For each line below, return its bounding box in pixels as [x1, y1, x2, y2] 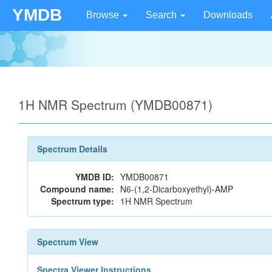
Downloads [203, 10, 253, 20]
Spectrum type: [51, 195, 114, 207]
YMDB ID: [75, 171, 114, 183]
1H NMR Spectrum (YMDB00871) [18, 95, 212, 114]
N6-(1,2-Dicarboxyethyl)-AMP [120, 183, 233, 195]
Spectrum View [37, 236, 98, 248]
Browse [86, 10, 121, 20]
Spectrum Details [37, 143, 107, 155]
